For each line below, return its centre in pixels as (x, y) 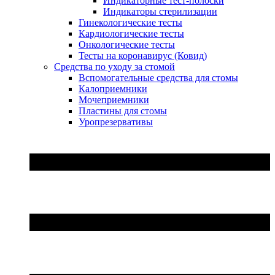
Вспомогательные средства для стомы (158, 78)
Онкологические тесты (127, 45)
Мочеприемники (114, 100)
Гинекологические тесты (130, 23)
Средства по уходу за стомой (114, 67)
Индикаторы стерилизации (160, 12)
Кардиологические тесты (131, 34)
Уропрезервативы (116, 122)
